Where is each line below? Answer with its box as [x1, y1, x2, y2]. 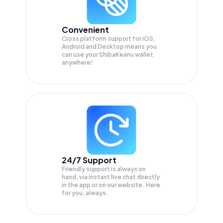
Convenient [62, 24, 109, 35]
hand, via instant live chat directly [62, 173, 160, 181]
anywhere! [62, 58, 93, 66]
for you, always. [62, 189, 109, 197]
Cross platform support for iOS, [62, 34, 155, 42]
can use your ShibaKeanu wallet [62, 50, 153, 58]
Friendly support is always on [62, 165, 146, 173]
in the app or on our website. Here [62, 181, 160, 189]
